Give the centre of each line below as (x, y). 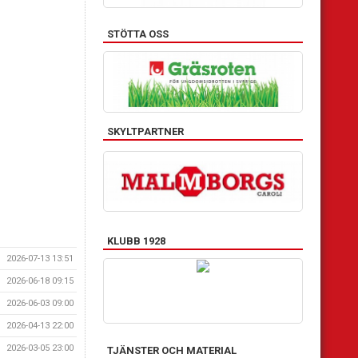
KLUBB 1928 (136, 241)
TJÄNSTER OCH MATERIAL (172, 350)
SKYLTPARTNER (145, 131)
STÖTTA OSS (138, 34)
